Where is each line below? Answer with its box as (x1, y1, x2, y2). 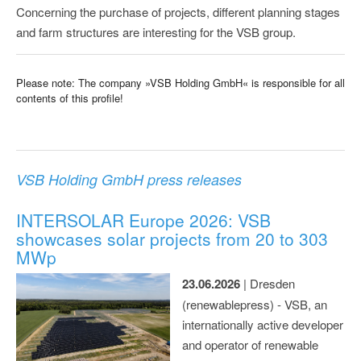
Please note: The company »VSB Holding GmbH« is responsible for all (16, 74, 345, 90)
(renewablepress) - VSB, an (182, 295, 327, 313)
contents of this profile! (16, 89, 123, 106)
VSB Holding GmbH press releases (16, 168, 242, 189)
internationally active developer (182, 315, 343, 333)
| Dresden (240, 274, 295, 292)
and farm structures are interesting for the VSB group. (16, 23, 296, 40)
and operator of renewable (182, 335, 318, 353)
